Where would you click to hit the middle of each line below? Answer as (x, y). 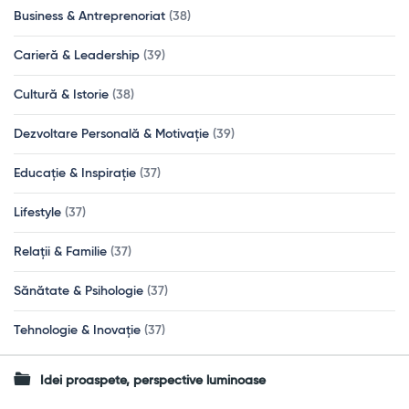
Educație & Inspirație (75, 173)
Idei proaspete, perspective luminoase (153, 380)
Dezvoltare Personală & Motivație (111, 134)
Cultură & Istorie (61, 94)
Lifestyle (37, 212)
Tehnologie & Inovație (77, 330)
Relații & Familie (60, 252)
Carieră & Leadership (77, 55)
